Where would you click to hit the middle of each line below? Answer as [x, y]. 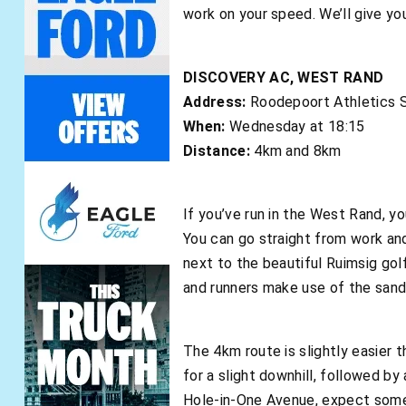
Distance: [217, 150]
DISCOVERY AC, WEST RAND [284, 77]
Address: [215, 101]
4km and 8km [295, 150]
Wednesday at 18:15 [295, 126]
